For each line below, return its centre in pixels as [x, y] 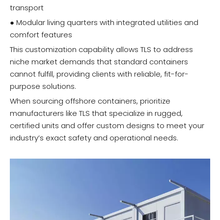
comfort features [41, 35]
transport [27, 8]
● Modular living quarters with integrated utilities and [104, 23]
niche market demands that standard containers [99, 62]
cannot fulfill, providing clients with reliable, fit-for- [99, 74]
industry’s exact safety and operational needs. [94, 138]
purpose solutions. [43, 86]
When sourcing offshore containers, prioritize [90, 101]
